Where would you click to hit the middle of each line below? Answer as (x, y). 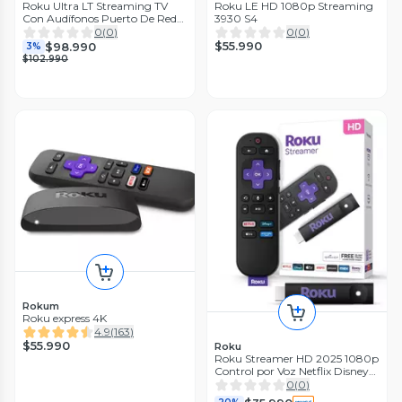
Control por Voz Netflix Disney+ (295, 371)
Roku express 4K (65, 319)
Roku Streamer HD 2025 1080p (297, 359)
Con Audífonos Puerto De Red (100, 19)
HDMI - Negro (250, 384)
